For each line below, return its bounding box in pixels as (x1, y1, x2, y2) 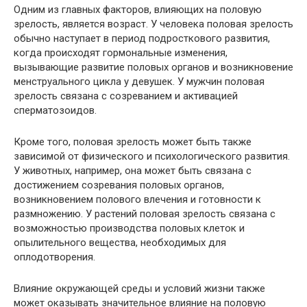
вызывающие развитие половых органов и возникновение (14, 61, 293, 74)
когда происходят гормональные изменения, (14, 47, 228, 60)
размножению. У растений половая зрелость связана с (14, 208, 275, 221)
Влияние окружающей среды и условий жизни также (14, 282, 265, 295)
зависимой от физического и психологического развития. (14, 150, 290, 163)
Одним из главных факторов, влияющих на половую (14, 3, 262, 16)
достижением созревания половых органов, (14, 179, 224, 192)
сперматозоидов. (14, 104, 97, 117)
